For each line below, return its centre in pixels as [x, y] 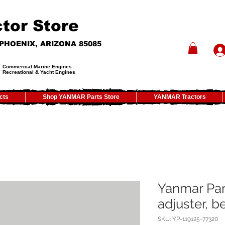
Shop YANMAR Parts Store [81, 97]
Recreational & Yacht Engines [39, 72]
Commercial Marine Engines [37, 66]
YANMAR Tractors [180, 97]
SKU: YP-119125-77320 [188, 219]
